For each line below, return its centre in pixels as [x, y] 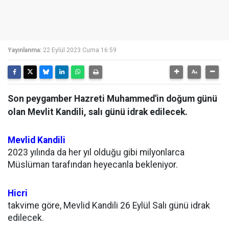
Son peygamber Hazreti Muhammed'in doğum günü [112, 99]
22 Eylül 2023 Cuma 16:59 [80, 50]
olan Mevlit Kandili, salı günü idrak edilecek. [98, 112]
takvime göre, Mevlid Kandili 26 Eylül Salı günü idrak [109, 205]
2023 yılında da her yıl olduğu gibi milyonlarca [96, 152]
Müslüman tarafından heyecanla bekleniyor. [93, 165]
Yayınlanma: [25, 50]
